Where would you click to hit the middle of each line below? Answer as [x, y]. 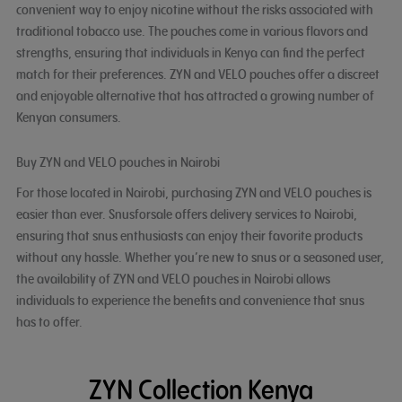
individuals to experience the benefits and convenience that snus [190, 300]
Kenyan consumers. [68, 118]
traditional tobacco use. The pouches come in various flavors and [192, 31]
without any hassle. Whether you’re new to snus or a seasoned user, [200, 257]
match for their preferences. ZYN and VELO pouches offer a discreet [197, 74]
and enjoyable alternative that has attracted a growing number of [195, 96]
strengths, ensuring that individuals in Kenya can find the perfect [190, 53]
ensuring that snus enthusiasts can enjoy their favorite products [189, 235]
